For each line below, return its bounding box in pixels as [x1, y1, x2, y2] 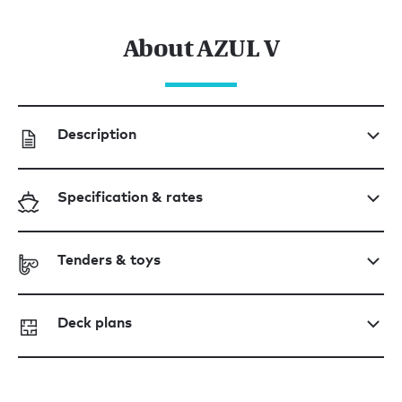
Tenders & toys [57, 249, 161, 268]
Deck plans [57, 312, 132, 331]
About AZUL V [122, 31, 280, 64]
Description [57, 124, 136, 143]
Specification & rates [57, 187, 203, 205]
